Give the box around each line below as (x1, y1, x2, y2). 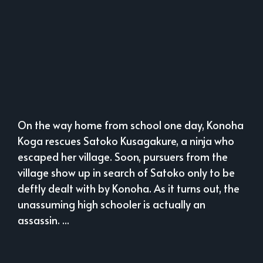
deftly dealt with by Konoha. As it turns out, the (18, 181, 240, 196)
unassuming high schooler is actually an (18, 197, 205, 212)
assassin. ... (18, 213, 69, 228)
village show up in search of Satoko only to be (18, 165, 235, 180)
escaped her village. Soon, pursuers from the (18, 149, 228, 164)
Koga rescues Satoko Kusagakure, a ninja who (18, 133, 234, 149)
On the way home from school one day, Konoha (18, 117, 244, 133)
